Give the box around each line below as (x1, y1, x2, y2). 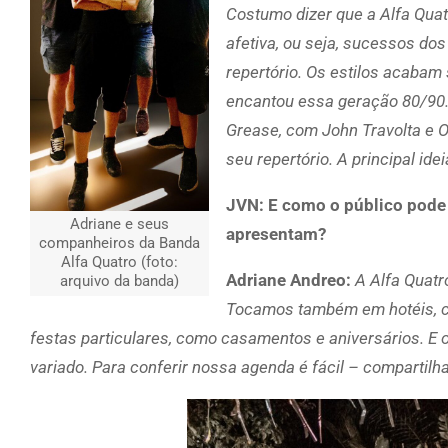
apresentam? (226, 223, 326, 244)
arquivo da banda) (60, 272, 179, 291)
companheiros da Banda (39, 234, 200, 253)
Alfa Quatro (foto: (61, 253, 178, 272)
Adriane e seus (70, 215, 169, 234)
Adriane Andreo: (226, 269, 355, 290)
